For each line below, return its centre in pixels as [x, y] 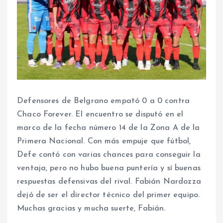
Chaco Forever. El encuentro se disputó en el [100, 115]
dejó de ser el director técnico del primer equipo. [109, 195]
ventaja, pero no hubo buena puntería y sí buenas [109, 168]
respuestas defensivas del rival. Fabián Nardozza [109, 182]
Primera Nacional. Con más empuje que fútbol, [104, 142]
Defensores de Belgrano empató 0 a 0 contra [103, 101]
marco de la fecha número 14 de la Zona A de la [109, 128]
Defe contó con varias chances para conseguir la [109, 155]
